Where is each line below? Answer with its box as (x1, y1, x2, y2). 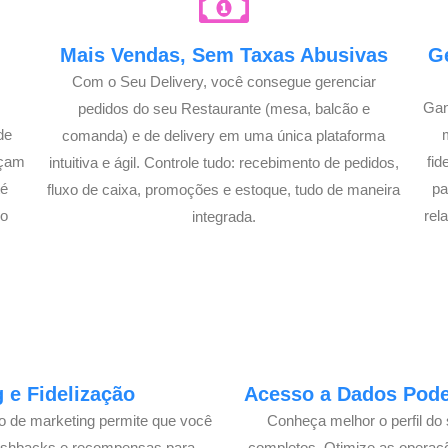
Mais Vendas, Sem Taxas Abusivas (59, 43, 388, 66)
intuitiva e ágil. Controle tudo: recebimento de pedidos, (48, 153, 399, 171)
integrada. (191, 207, 256, 225)
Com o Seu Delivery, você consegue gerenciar (71, 72, 376, 90)
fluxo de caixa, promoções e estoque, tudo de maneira (47, 180, 401, 198)
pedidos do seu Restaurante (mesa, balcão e (77, 99, 370, 117)
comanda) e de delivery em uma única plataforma (62, 126, 386, 144)
